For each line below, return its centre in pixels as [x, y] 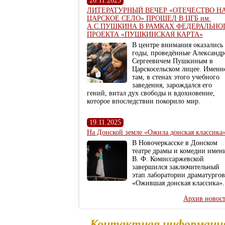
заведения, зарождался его [172, 85]
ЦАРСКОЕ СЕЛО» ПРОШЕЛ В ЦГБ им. [149, 18]
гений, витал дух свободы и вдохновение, [151, 93]
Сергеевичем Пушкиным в [173, 61]
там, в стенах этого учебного [176, 77]
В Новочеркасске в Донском [175, 143]
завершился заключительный [176, 167]
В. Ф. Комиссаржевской [168, 159]
